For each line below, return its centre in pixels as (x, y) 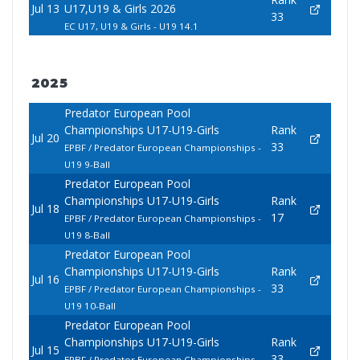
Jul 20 (45, 138)
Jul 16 (45, 280)
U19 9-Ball (87, 165)
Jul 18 (45, 209)
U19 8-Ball (87, 235)
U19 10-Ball (90, 306)
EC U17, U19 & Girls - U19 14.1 (131, 27)
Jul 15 (45, 350)
